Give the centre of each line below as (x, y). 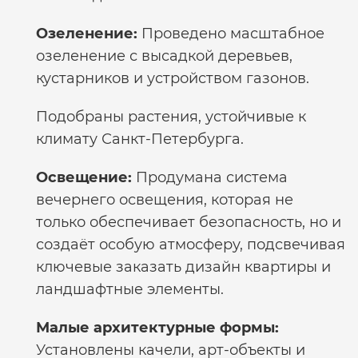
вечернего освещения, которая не (165, 200)
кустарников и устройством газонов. (173, 78)
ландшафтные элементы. (130, 289)
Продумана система (210, 177)
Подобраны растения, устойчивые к (171, 117)
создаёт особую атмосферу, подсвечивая (191, 245)
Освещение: (84, 177)
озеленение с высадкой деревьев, (164, 56)
